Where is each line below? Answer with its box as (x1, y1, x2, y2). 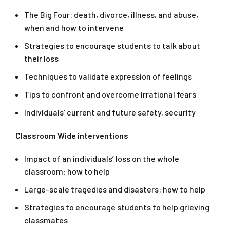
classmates (24, 215, 68, 225)
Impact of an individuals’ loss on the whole (24, 154, 179, 164)
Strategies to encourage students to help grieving (24, 202, 209, 213)
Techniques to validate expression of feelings (24, 71, 192, 82)
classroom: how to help (24, 166, 110, 177)
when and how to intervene (24, 23, 124, 33)
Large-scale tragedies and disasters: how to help (24, 184, 205, 195)
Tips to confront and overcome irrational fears (24, 89, 196, 100)
